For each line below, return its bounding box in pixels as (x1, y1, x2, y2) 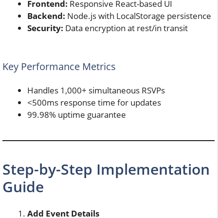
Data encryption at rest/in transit (63, 22, 188, 34)
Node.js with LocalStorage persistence (65, 10, 211, 21)
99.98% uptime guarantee (27, 109, 126, 121)
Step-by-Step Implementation (2, 159, 210, 180)
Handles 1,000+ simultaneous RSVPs (27, 85, 165, 96)
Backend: (27, 10, 65, 21)
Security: (27, 22, 63, 34)
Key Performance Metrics (2, 60, 116, 73)
